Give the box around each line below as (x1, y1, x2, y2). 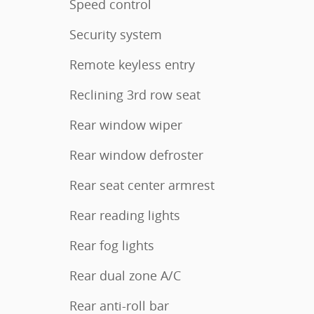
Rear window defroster (69, 146, 203, 163)
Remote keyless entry (69, 56, 195, 73)
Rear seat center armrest (69, 177, 214, 193)
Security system (69, 26, 162, 43)
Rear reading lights (69, 207, 180, 224)
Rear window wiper (69, 116, 182, 133)
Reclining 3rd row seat (69, 86, 200, 103)
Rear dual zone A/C (69, 267, 181, 284)
